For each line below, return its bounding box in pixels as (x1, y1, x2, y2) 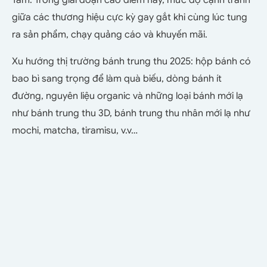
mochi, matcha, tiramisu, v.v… (12, 124, 138, 136)
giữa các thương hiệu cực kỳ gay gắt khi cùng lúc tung (12, 11, 247, 23)
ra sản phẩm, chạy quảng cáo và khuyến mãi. (12, 28, 210, 41)
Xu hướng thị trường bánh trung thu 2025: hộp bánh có (12, 55, 251, 67)
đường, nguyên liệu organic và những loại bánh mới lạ (12, 89, 243, 102)
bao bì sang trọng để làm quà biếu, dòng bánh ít (12, 72, 222, 85)
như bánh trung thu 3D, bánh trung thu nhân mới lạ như (12, 107, 250, 119)
